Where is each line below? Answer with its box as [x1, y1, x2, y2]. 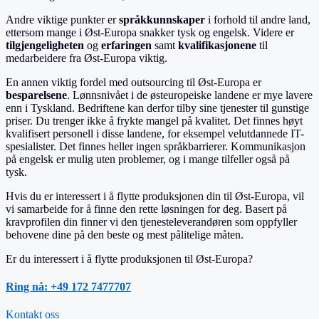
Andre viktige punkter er [6, 13, 119, 26]
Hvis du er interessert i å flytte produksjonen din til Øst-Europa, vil [6, 189, 304, 202]
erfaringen [101, 38, 155, 51]
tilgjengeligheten [6, 38, 87, 51]
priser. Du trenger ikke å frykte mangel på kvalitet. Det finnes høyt [6, 114, 303, 127]
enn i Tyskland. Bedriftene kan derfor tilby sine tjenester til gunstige [6, 101, 309, 114]
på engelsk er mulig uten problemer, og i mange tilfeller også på [6, 152, 290, 165]
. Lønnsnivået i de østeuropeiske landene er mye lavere [67, 88, 313, 101]
